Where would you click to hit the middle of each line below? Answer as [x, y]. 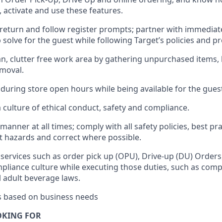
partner [150, 29]
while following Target [117, 40]
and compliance [157, 108]
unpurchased [169, 59]
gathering [124, 59]
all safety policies [155, 126]
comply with [99, 126]
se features [100, 10]
